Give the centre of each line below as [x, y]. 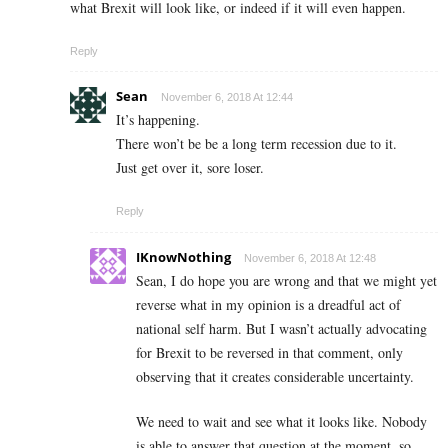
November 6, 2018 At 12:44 [227, 97]
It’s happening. [158, 120]
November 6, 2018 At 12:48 [310, 258]
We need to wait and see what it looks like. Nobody [281, 422]
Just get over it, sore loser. [190, 168]
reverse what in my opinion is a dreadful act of [268, 305]
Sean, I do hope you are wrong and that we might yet [286, 281]
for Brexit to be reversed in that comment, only [269, 353]
